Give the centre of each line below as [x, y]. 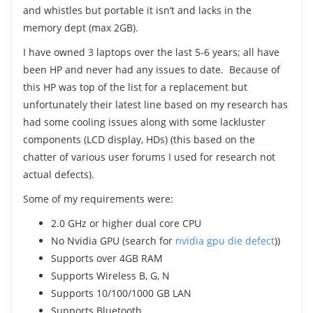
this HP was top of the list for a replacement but [135, 87]
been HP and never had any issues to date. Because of [151, 69]
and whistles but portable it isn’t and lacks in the [137, 10]
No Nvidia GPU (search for [113, 240]
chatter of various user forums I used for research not [149, 156]
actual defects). [58, 174]
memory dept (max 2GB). [80, 27]
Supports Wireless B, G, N [110, 275]
